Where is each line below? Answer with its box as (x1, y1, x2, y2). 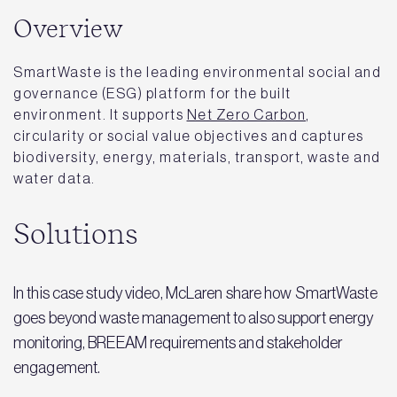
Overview (13, 17, 123, 43)
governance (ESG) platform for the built (13, 84, 292, 101)
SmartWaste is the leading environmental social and (13, 63, 381, 80)
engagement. (13, 358, 101, 377)
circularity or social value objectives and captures (13, 127, 364, 144)
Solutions (13, 220, 138, 249)
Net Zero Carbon (186, 105, 306, 122)
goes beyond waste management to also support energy (13, 308, 374, 327)
